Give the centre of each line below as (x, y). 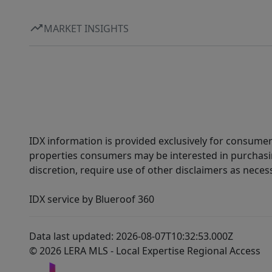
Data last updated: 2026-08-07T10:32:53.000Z (131, 236)
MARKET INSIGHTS (86, 28)
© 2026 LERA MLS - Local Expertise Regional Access (145, 251)
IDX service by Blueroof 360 (92, 199)
